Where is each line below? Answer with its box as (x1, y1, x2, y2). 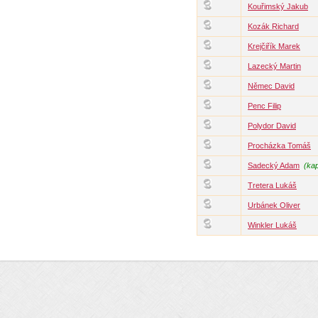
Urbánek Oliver (248, 201, 300, 209)
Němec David (248, 82, 295, 90)
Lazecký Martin (248, 62, 301, 70)
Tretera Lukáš (248, 181, 297, 190)
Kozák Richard (248, 22, 299, 31)
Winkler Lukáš (248, 221, 297, 229)
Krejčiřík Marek (248, 42, 300, 50)
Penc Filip (248, 102, 281, 110)
